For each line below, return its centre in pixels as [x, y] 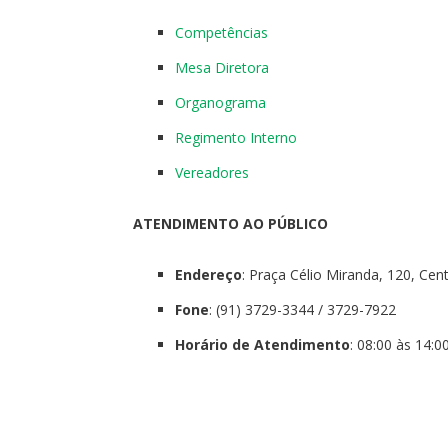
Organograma [220, 102]
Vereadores [212, 172]
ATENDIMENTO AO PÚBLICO [230, 223]
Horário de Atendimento [262, 344]
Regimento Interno [236, 137]
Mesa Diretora [222, 67]
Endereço [208, 274]
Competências [221, 32]
